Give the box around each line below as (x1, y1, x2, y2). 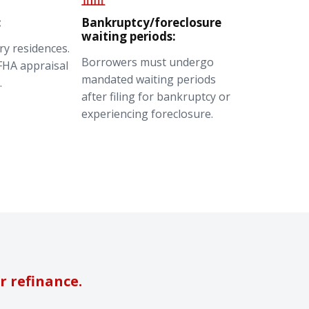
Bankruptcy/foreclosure (81, 14, 221, 30)
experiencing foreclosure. (81, 106, 213, 121)
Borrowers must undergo (81, 54, 214, 70)
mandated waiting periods (81, 71, 216, 87)
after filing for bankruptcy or (81, 88, 230, 104)
